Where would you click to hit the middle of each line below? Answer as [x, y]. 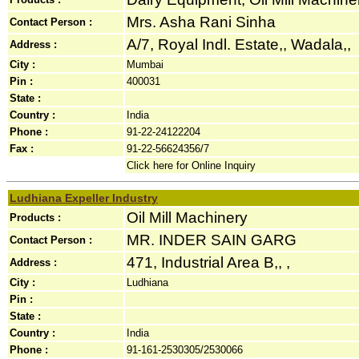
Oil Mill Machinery [187, 218]
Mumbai [145, 65]
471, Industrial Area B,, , [208, 262]
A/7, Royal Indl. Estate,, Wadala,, [239, 44]
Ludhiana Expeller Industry [84, 198]
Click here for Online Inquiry [191, 165]
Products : [35, 218]
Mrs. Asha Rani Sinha [201, 22]
